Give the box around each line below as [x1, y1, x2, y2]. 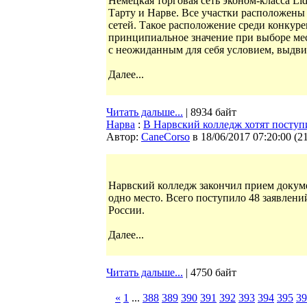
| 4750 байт [183, 267, 236, 278]
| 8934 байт [183, 106, 236, 118]
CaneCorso [141, 131, 190, 143]
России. [108, 204, 145, 216]
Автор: [106, 131, 141, 143]
